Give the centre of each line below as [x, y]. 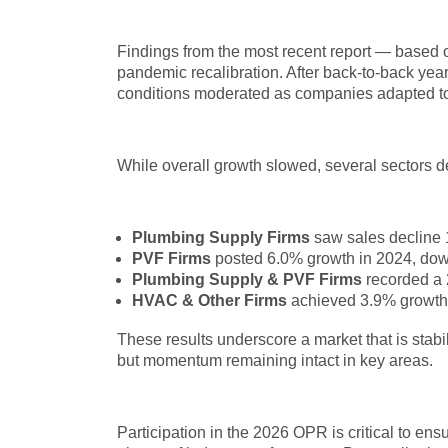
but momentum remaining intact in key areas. [275, 360]
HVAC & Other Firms [209, 300]
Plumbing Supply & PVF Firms [247, 279]
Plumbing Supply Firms [221, 237]
